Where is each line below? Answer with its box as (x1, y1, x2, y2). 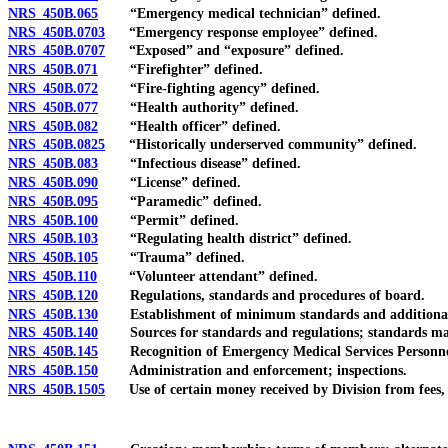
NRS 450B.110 (8, 268, 97, 284)
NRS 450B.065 (8, 5, 98, 21)
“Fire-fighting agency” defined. (98, 80, 320, 96)
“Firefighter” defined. (98, 62, 263, 78)
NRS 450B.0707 (8, 43, 105, 59)
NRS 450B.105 (8, 250, 98, 266)
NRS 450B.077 (8, 99, 98, 115)
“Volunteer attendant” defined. (97, 268, 318, 284)
